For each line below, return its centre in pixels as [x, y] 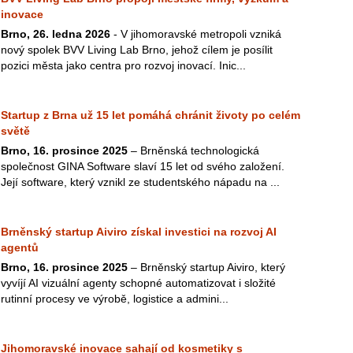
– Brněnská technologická [193, 150]
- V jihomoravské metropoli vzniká [196, 34]
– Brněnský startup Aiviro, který [206, 267]
